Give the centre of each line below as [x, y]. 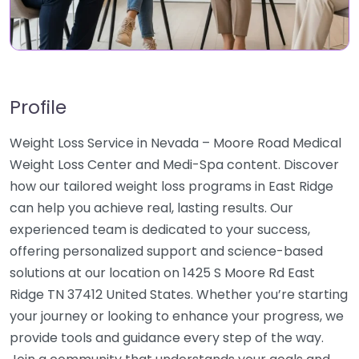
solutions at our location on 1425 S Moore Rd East [162, 273]
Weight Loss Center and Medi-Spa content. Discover [174, 165]
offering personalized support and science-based [166, 251]
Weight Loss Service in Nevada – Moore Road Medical [175, 143]
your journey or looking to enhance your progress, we [177, 316]
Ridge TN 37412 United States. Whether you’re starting [179, 294]
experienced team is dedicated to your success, [160, 230]
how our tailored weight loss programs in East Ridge [171, 186]
